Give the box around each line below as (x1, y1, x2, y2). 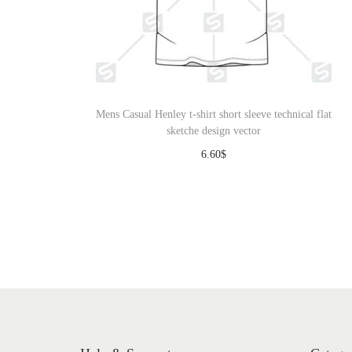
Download (198, 172, 244, 184)
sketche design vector (166, 125, 261, 137)
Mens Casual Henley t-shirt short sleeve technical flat (95, 108, 332, 120)
